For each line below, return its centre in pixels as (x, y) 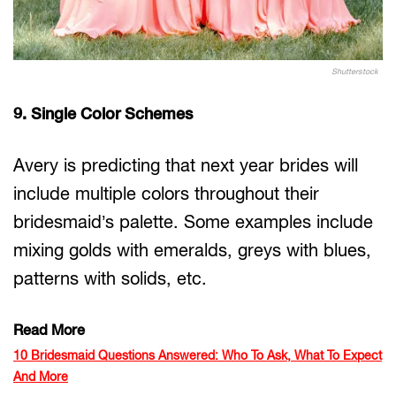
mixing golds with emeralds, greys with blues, (192, 250)
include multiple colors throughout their (166, 194)
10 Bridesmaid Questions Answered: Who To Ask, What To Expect (198, 356)
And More (41, 377)
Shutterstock (355, 72)
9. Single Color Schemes (103, 114)
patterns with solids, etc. (113, 278)
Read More (49, 331)
